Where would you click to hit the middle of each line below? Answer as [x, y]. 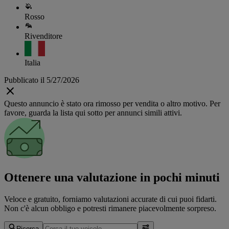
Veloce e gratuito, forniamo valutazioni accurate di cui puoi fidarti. [110, 199]
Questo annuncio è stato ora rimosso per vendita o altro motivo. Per [112, 104]
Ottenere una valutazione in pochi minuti [112, 177]
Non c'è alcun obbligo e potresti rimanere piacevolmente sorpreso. [110, 208]
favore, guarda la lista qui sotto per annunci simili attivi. [93, 113]
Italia [32, 63]
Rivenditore [43, 36]
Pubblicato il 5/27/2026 [42, 80]
